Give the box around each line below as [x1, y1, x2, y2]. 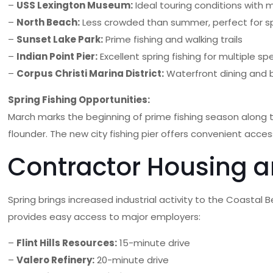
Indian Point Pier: [16, 50, 98, 63]
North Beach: [16, 16, 80, 29]
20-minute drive [94, 253, 169, 266]
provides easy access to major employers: [8, 210, 201, 223]
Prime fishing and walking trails [103, 33, 243, 46]
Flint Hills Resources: [16, 236, 118, 249]
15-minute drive [117, 236, 191, 249]
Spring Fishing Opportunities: [8, 93, 151, 106]
